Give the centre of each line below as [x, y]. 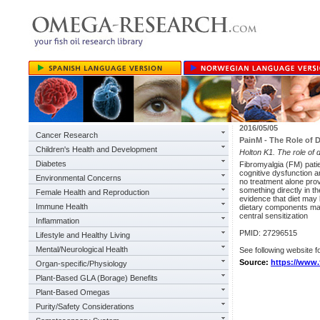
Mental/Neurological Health [82, 249]
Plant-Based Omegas [73, 292]
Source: [255, 262]
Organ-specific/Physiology [81, 264]
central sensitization [274, 216]
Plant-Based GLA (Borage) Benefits [97, 278]
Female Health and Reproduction [92, 192]
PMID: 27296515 [268, 233]
